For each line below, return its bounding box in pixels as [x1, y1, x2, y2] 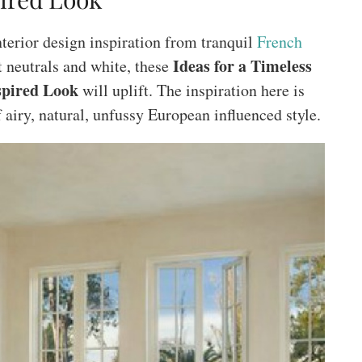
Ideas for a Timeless [173, 54, 312, 78]
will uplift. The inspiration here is [78, 79, 305, 101]
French [256, 31, 302, 53]
